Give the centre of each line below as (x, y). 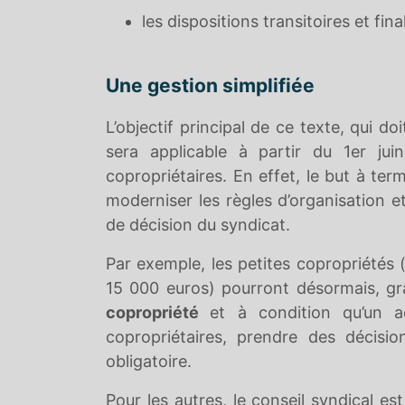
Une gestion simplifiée (210, 85)
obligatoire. (149, 361)
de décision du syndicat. (198, 225)
